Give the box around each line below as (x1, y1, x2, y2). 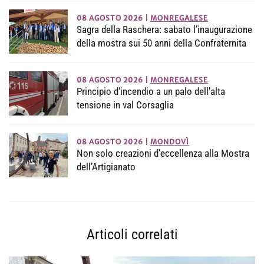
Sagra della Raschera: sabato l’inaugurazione (77, 23, 252, 35)
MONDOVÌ (150, 137, 189, 146)
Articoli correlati (86, 226, 178, 243)
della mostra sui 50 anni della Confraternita (77, 37, 246, 49)
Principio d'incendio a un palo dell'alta (77, 85, 225, 97)
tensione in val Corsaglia (77, 98, 174, 111)
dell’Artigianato (77, 160, 136, 173)
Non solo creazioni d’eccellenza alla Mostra (77, 147, 249, 159)
